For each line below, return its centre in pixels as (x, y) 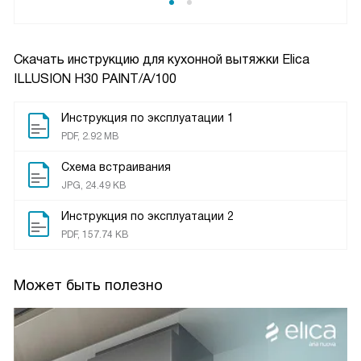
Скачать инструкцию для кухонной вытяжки (148, 59)
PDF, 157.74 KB (95, 234)
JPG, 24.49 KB (93, 185)
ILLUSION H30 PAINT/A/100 (95, 79)
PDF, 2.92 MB (90, 136)
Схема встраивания (116, 167)
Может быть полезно (88, 285)
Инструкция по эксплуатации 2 (147, 216)
